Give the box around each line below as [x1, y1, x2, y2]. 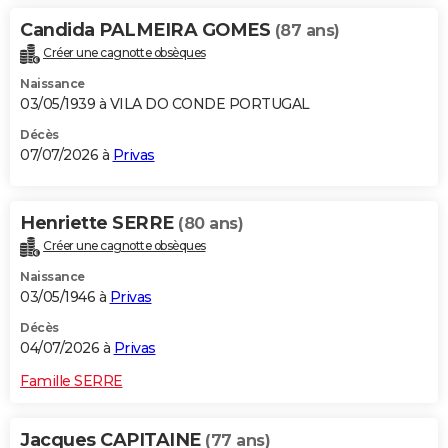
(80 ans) [178, 214, 243, 234]
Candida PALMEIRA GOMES [20, 19, 275, 42]
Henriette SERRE [20, 212, 178, 235]
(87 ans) [274, 21, 340, 41]
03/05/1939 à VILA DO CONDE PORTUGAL [20, 95, 310, 114]
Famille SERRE [20, 372, 123, 391]
